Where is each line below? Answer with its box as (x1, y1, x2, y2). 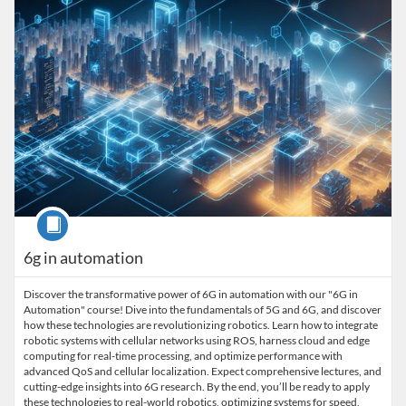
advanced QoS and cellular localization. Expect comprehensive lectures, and (24, 364, 382, 378)
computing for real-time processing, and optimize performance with (24, 349, 343, 362)
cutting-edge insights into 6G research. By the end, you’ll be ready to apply (24, 380, 370, 393)
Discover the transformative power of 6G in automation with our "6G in (24, 287, 358, 301)
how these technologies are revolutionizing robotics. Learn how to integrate (24, 318, 378, 332)
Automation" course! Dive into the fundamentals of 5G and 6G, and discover (24, 303, 382, 316)
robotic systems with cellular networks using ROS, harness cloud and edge (24, 333, 370, 347)
